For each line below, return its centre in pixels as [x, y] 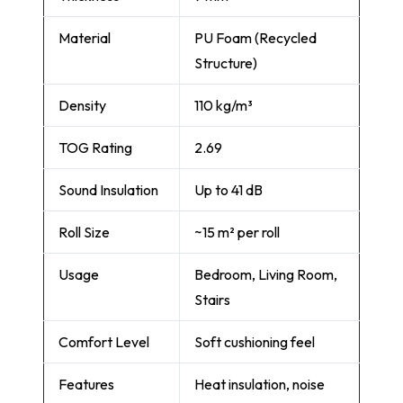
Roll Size [84, 233]
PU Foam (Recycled [255, 38]
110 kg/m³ [224, 106]
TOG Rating [95, 148]
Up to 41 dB [228, 190]
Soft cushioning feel [255, 342]
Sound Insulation [108, 190]
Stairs [212, 300]
